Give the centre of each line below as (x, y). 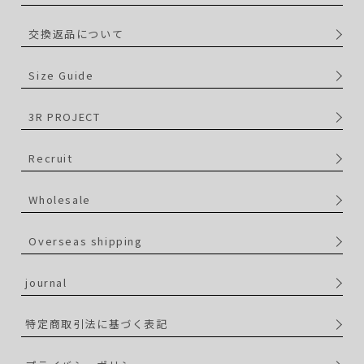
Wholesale (60, 200)
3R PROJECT (65, 117)
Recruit (51, 158)
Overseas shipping (86, 241)
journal (46, 283)
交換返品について (76, 34)
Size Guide (61, 76)
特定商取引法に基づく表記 (97, 324)
